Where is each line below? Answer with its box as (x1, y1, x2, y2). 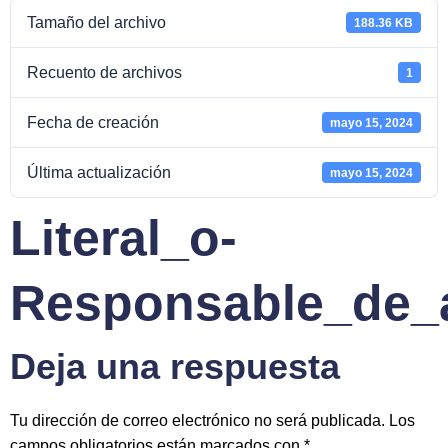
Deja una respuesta (10, 346, 340, 387)
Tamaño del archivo (27, 14, 166, 31)
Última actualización (27, 164, 171, 181)
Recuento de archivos (27, 64, 182, 81)
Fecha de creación (27, 114, 159, 131)
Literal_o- (10, 210, 237, 266)
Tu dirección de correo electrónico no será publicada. (10, 412, 385, 429)
